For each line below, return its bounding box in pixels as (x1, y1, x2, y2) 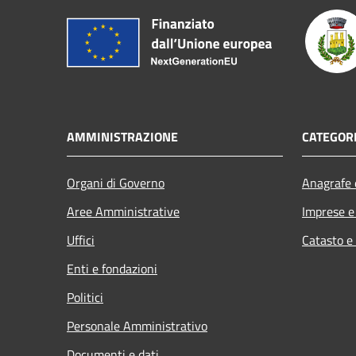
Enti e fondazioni (67, 259, 157, 279)
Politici (67, 288, 103, 308)
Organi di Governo (67, 173, 164, 193)
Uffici (67, 230, 95, 250)
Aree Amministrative (67, 202, 180, 222)
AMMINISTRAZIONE (67, 127, 178, 147)
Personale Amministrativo (67, 316, 207, 336)
